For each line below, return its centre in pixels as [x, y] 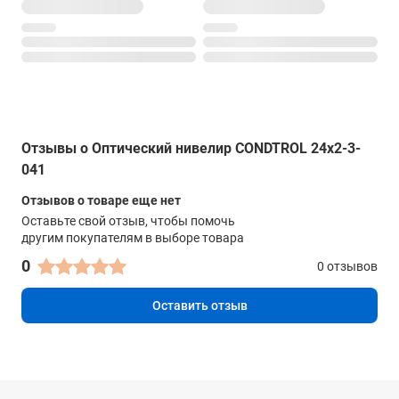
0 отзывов [347, 267]
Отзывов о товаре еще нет [101, 201]
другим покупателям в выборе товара [133, 238]
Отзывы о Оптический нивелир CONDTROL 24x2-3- [191, 149]
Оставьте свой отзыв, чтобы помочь [128, 221]
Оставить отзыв [199, 306]
